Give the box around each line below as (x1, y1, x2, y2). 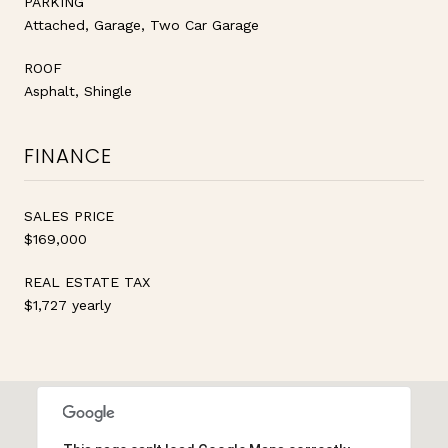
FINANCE (24, 141, 112, 170)
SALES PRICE (24, 207, 114, 224)
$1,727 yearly (24, 296, 111, 313)
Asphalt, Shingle (24, 82, 132, 99)
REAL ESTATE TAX (24, 273, 150, 290)
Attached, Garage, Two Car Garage (24, 16, 259, 33)
